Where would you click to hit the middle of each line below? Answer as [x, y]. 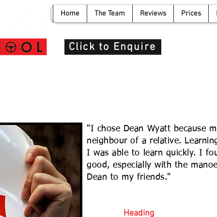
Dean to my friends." [129, 177]
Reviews [153, 14]
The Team [110, 14]
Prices [191, 14]
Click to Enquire [112, 47]
